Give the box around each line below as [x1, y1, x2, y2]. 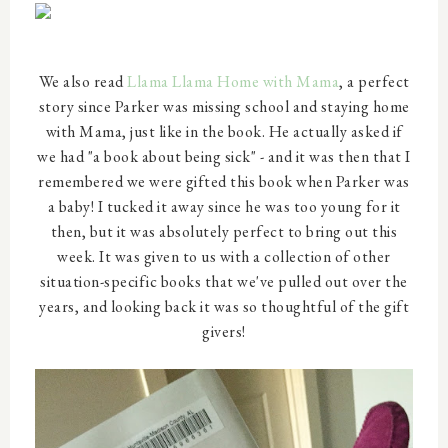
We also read [38, 71, 127, 93]
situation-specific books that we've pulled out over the [40, 271, 408, 293]
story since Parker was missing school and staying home [38, 96, 410, 118]
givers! [202, 321, 246, 343]
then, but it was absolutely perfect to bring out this [50, 221, 398, 243]
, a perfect [339, 71, 410, 93]
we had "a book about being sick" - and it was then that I [37, 146, 411, 168]
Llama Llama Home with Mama [127, 71, 339, 93]
